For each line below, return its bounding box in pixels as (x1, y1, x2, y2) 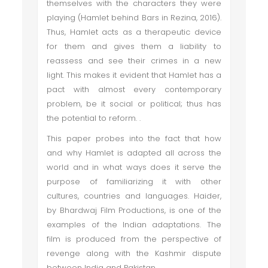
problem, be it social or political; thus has (47, 98, 221, 109)
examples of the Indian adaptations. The (47, 219, 221, 230)
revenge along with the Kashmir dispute (47, 248, 221, 259)
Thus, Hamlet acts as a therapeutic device (47, 26, 221, 38)
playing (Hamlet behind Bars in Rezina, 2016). (47, 12, 221, 23)
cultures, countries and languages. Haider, (47, 190, 221, 202)
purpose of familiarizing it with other (47, 176, 221, 187)
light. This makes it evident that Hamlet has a (47, 69, 221, 81)
